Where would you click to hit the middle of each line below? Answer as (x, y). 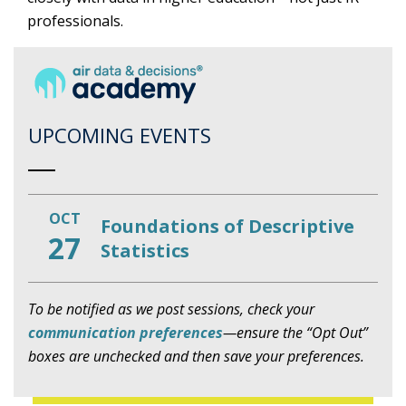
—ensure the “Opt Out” (295, 333)
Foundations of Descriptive (227, 226)
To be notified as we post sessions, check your (171, 309)
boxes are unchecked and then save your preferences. (196, 356)
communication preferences (126, 333)
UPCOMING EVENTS (120, 135)
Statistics (145, 251)
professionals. (75, 21)
